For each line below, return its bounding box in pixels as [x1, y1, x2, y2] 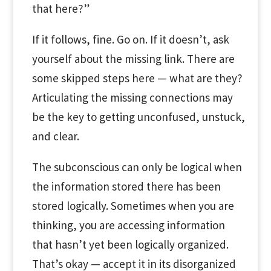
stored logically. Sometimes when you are [31, 198, 234, 213]
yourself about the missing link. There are [31, 51, 235, 66]
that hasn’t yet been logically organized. [31, 237, 229, 252]
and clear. [31, 128, 79, 143]
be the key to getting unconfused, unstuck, [31, 109, 245, 124]
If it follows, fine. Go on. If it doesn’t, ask [31, 31, 229, 47]
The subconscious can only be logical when [31, 159, 242, 174]
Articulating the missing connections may [31, 90, 233, 105]
